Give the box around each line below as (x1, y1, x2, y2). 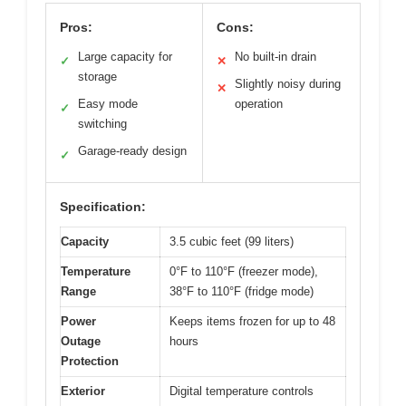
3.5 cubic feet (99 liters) (169, 234, 294, 248)
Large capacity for (78, 49, 172, 63)
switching (78, 116, 127, 130)
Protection (61, 353, 119, 368)
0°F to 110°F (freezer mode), (169, 264, 318, 278)
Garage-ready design (78, 143, 187, 158)
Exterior (61, 383, 105, 398)
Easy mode (78, 96, 138, 111)
